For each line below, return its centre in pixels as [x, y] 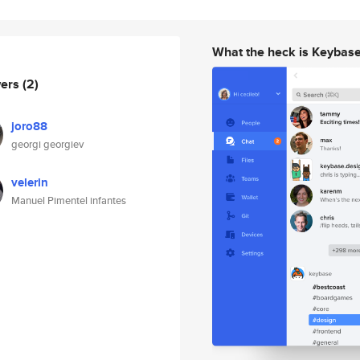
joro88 [29, 126]
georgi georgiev [47, 144]
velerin [30, 182]
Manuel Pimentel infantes [69, 200]
